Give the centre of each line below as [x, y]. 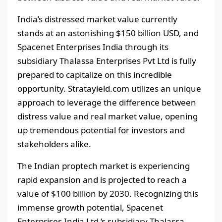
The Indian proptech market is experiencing [104, 166]
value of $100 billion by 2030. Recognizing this [108, 194]
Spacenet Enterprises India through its [93, 47]
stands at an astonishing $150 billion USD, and [108, 33]
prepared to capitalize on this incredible [95, 75]
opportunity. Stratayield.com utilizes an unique [109, 89]
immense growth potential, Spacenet [90, 208]
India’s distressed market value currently [97, 19]
